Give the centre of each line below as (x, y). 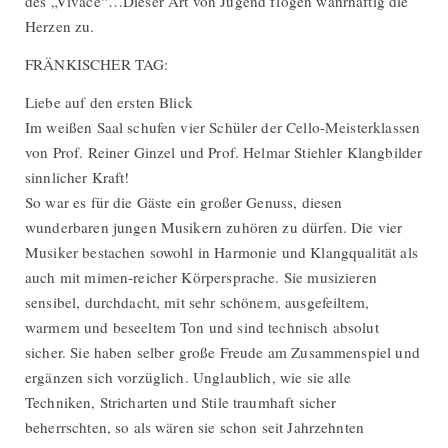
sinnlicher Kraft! (77, 176)
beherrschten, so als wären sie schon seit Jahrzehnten (195, 426)
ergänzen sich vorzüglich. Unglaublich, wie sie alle (188, 376)
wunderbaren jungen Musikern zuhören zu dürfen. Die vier (214, 226)
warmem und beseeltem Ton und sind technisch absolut (202, 326)
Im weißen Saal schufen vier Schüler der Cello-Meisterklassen (223, 126)
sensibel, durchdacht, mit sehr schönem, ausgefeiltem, (197, 301)
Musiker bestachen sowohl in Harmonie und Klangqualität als (221, 251)
